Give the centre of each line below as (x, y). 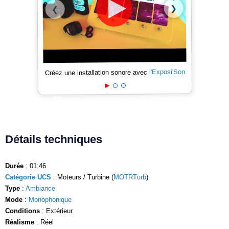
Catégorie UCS (28, 177)
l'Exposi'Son (167, 72)
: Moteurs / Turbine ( (82, 177)
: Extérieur (56, 211)
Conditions (22, 211)
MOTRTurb (130, 177)
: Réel (44, 222)
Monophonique (50, 199)
